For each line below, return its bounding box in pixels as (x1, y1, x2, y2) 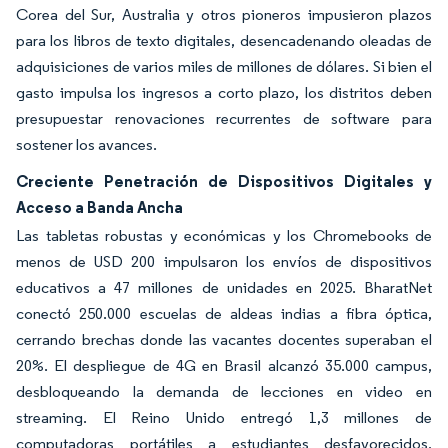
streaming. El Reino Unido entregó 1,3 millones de (16, 408, 432, 427)
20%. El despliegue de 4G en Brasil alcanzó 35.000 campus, (16, 356, 432, 375)
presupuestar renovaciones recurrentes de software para (16, 109, 432, 128)
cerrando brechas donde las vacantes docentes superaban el (16, 330, 432, 349)
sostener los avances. (16, 135, 157, 154)
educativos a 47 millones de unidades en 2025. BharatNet (16, 278, 432, 297)
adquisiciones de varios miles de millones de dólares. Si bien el (16, 57, 432, 76)
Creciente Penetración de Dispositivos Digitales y (16, 171, 432, 191)
